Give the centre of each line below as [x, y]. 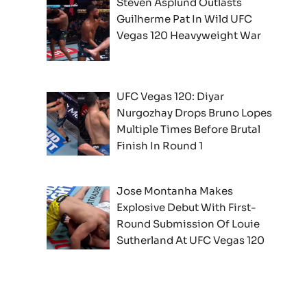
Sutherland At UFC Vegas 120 [191, 240]
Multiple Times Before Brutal [189, 130]
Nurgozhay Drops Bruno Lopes [195, 113]
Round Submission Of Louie [188, 223]
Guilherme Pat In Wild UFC [185, 19]
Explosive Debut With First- [187, 207]
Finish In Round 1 [160, 146]
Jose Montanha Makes [175, 191]
